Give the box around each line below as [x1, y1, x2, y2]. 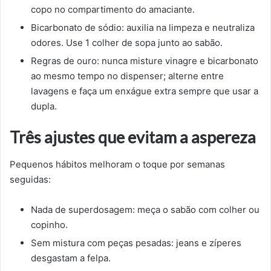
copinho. [31, 218, 68, 230]
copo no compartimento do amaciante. [31, 4, 195, 16]
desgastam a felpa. [31, 252, 111, 264]
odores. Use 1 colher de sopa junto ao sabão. [31, 37, 223, 49]
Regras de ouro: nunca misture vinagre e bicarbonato [31, 55, 258, 67]
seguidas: [10, 173, 51, 185]
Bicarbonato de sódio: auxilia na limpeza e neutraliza [31, 22, 255, 34]
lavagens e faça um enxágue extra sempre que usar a [31, 85, 258, 97]
